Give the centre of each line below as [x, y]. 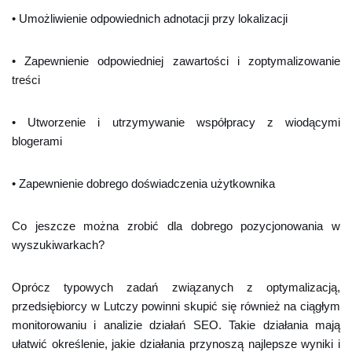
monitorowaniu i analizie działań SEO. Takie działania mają [176, 325]
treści [26, 80]
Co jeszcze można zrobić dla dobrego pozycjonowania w [176, 226]
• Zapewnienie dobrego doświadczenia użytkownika [143, 183]
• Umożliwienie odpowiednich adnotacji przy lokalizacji [150, 18]
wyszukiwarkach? [58, 245]
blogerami [37, 141]
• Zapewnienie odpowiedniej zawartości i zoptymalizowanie [176, 61]
